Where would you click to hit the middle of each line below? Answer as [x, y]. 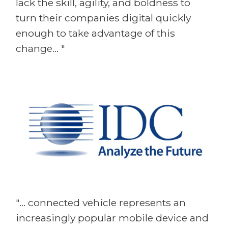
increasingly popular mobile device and [112, 218]
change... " [40, 48]
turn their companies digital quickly [103, 18]
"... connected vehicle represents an [101, 203]
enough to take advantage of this [95, 33]
